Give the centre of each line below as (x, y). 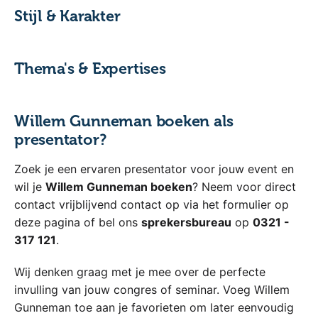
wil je (30, 186)
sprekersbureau (186, 222)
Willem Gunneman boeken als (124, 121)
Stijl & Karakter (67, 16)
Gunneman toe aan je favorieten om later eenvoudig (154, 307)
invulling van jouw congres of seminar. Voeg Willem (152, 289)
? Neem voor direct (244, 186)
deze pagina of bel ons (78, 222)
